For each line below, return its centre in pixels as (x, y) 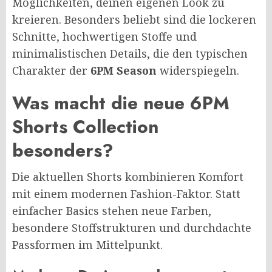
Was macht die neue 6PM (121, 103)
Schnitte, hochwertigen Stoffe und (104, 37)
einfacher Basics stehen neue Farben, (112, 211)
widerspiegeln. (198, 71)
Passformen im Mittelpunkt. (87, 245)
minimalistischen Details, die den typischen (130, 54)
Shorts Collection (85, 127)
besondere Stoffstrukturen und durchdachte (132, 228)
